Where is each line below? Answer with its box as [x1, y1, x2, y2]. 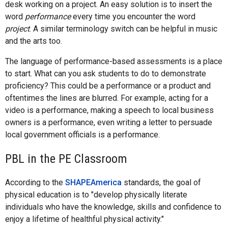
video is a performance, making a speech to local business [5, 105, 214, 115]
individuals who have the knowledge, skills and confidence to [5, 202, 221, 212]
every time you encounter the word [71, 11, 195, 21]
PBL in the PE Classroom [5, 151, 127, 166]
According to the [5, 177, 65, 187]
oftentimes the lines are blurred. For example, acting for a [5, 93, 208, 103]
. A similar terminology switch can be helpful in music [30, 23, 217, 34]
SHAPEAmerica [65, 177, 122, 187]
